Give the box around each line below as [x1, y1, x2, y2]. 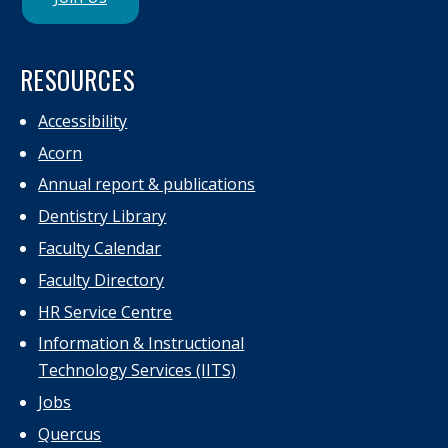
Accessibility [38, 109, 128, 132]
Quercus [38, 423, 102, 446]
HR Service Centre [38, 300, 173, 323]
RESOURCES [20, 61, 136, 99]
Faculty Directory [38, 268, 165, 291]
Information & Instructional [38, 332, 245, 355]
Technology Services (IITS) [38, 359, 237, 382]
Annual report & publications [38, 173, 256, 196]
